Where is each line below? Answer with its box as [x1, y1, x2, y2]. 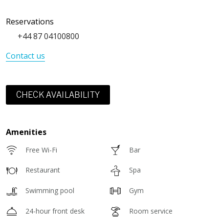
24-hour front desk [25, 206, 85, 216]
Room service [129, 206, 173, 216]
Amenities [6, 126, 46, 137]
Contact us [6, 50, 45, 61]
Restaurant [25, 165, 60, 175]
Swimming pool [25, 186, 74, 196]
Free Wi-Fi [25, 145, 57, 154]
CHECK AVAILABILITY [16, 90, 100, 102]
